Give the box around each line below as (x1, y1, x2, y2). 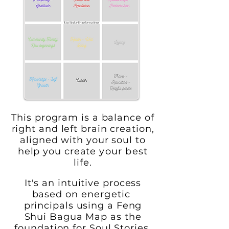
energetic (81, 189, 131, 200)
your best (96, 146, 148, 157)
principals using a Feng (24, 200, 142, 211)
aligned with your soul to (20, 134, 146, 146)
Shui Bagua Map (24, 211, 108, 222)
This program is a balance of (11, 112, 154, 123)
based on (32, 189, 81, 200)
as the (107, 211, 142, 222)
